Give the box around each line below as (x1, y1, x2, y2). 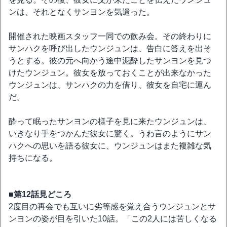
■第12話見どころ (9, 190, 71, 199)
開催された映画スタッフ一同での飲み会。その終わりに (9, 32, 211, 41)
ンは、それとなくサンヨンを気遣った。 (9, 8, 155, 17)
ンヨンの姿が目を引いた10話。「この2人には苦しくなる (9, 214, 217, 223)
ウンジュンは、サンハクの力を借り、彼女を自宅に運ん (9, 81, 211, 90)
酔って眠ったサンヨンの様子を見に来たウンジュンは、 (9, 117, 211, 126)
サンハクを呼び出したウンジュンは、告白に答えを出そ (9, 44, 211, 53)
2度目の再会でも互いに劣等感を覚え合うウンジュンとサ (9, 202, 216, 211)
